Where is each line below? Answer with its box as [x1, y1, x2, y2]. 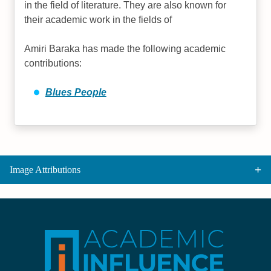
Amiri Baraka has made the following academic [24, 44, 226, 54]
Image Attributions [10, 164, 80, 175]
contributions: [24, 58, 82, 68]
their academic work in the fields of [24, 15, 172, 25]
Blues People [45, 87, 106, 97]
